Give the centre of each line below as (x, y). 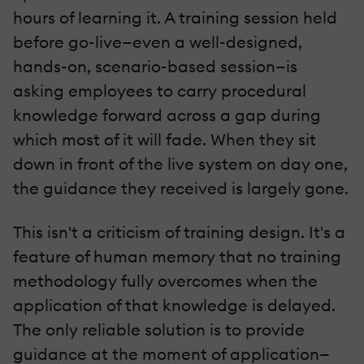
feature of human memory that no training (177, 256)
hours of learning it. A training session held (175, 17)
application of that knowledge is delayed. (174, 305)
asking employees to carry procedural (160, 90)
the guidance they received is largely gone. (181, 188)
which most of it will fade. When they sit (165, 139)
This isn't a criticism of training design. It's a (179, 232)
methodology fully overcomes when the (165, 280)
